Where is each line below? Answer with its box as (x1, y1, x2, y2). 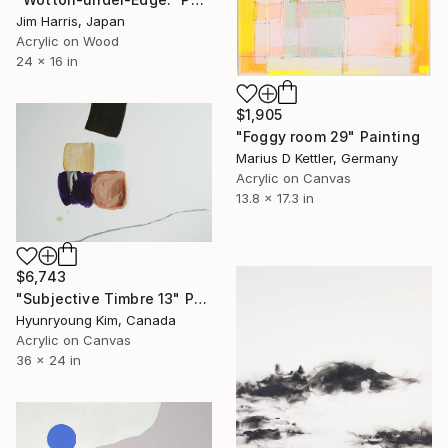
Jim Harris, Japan (16, 12, 125, 29)
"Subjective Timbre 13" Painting (193, 290, 207, 308)
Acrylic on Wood (16, 32, 119, 49)
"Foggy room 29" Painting (236, 128, 420, 146)
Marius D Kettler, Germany (236, 150, 398, 167)
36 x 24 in (16, 352, 81, 369)
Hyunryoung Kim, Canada (16, 312, 176, 329)
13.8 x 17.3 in (236, 190, 314, 207)
